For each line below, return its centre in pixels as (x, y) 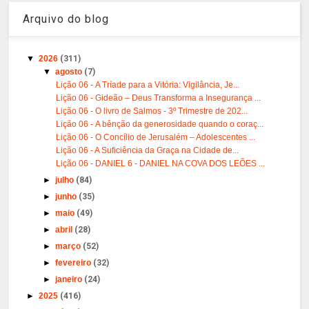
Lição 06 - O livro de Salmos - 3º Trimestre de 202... (152, 111)
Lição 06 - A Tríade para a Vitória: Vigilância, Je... (148, 84)
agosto (70, 71)
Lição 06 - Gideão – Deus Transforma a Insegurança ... (159, 98)
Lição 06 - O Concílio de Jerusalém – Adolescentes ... (156, 137)
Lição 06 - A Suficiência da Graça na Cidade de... (148, 150)
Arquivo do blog (66, 19)
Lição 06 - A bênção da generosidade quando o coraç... (160, 124)
